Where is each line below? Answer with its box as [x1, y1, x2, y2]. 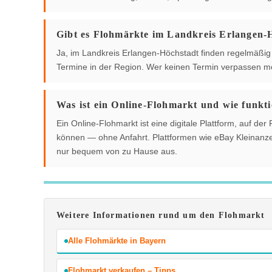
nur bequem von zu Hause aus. [56, 146, 177, 156]
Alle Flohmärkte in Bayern [68, 236, 166, 245]
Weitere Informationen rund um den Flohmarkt [56, 210, 265, 220]
